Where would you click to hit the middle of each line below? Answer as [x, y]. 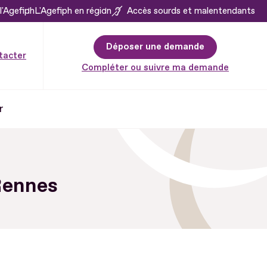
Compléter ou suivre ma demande [155, 67]
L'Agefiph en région [73, 11]
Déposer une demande [155, 46]
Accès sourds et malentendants [191, 11]
